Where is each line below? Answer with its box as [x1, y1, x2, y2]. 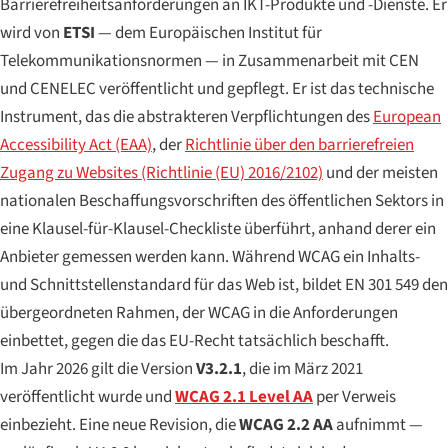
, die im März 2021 [242, 356, 363, 381]
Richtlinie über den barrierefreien [185, 132, 414, 157]
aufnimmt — [333, 412, 423, 437]
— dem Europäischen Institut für [95, 20, 322, 45]
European [373, 104, 441, 129]
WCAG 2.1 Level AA [175, 384, 313, 409]
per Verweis [313, 384, 396, 409]
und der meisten [323, 160, 438, 185]
